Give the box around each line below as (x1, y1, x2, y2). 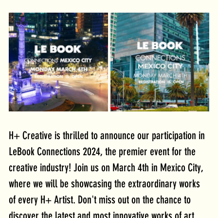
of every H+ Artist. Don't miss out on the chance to (9, 193, 193, 207)
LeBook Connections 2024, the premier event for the (9, 145, 198, 159)
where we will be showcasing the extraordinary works (9, 177, 202, 191)
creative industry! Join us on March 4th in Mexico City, (9, 161, 206, 175)
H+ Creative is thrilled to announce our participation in (9, 129, 207, 143)
